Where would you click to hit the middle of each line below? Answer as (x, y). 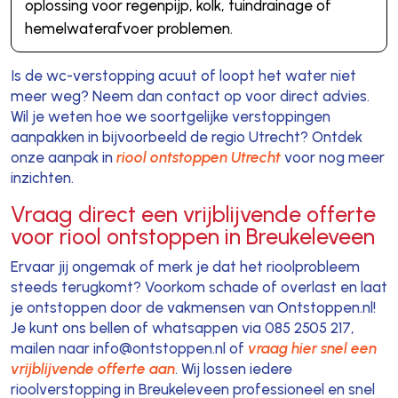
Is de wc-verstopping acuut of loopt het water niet (183, 75)
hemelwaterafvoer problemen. (128, 28)
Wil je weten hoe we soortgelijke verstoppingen (170, 116)
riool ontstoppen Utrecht (198, 157)
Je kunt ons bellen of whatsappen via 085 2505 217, (182, 327)
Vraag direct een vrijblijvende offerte (193, 214)
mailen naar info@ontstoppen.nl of (129, 348)
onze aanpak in (63, 157)
